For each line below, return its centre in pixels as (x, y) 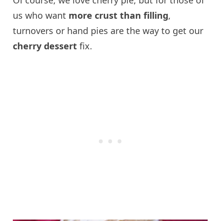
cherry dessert (45, 46)
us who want (40, 15)
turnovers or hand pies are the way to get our (108, 30)
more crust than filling (117, 15)
